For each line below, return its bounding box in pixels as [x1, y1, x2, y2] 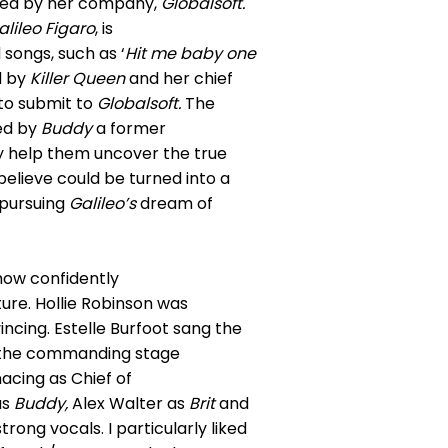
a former [96, 117, 166, 140]
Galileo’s [69, 192, 140, 215]
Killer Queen [30, 67, 125, 90]
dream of [140, 192, 213, 215]
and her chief [125, 67, 233, 90]
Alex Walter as [68, 392, 189, 415]
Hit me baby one [125, 42, 256, 65]
